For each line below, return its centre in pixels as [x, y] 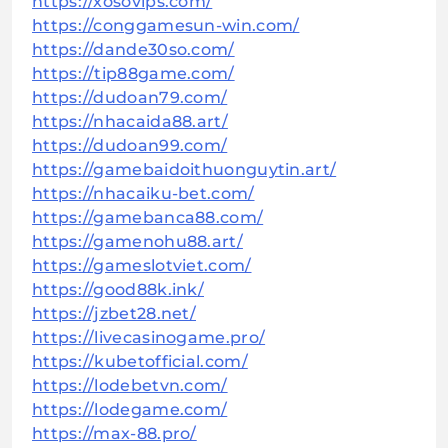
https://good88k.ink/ [118, 290]
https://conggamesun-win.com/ [166, 26]
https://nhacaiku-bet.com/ [143, 194]
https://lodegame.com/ [130, 410]
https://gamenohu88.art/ [137, 242]
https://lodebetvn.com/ [130, 386]
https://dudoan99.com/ [130, 146]
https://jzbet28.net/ [114, 314]
